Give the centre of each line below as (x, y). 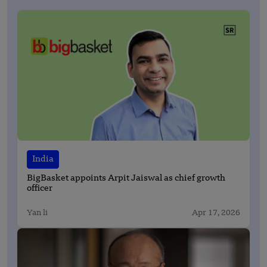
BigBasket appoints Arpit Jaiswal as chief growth (126, 178)
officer (40, 188)
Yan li (37, 213)
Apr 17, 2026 (216, 213)
